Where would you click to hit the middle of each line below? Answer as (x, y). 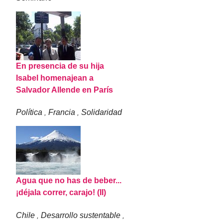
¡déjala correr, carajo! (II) (61, 193)
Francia (62, 112)
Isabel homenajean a (55, 78)
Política (30, 112)
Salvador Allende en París (65, 90)
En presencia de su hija (60, 66)
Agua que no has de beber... (69, 181)
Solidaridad (102, 112)
